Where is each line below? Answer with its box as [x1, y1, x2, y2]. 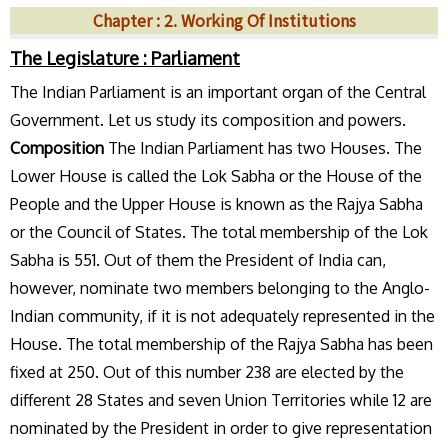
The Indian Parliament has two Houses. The [108, 138, 422, 158]
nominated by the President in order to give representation [10, 418, 432, 438]
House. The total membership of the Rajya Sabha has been [10, 334, 433, 354]
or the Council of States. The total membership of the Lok [10, 222, 428, 242]
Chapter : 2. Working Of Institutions [92, 8, 356, 32]
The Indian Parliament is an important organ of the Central [10, 82, 426, 102]
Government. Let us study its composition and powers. [10, 110, 406, 130]
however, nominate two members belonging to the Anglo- [10, 278, 430, 298]
